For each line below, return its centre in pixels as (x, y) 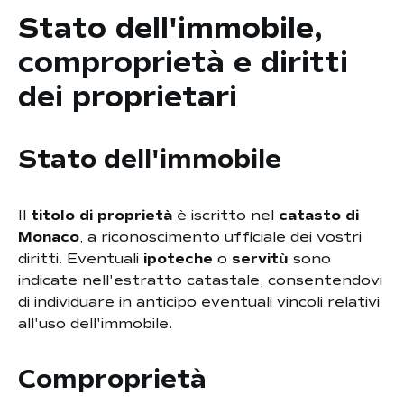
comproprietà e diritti (183, 63)
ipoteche (178, 259)
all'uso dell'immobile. (95, 324)
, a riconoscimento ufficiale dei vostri (220, 237)
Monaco (49, 237)
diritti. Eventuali (81, 259)
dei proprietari (128, 97)
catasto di (319, 216)
